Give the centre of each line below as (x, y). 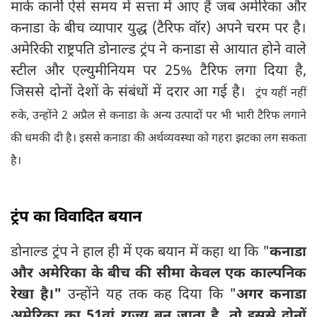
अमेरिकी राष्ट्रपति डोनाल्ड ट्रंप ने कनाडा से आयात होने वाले (158, 51)
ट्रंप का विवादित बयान (76, 218)
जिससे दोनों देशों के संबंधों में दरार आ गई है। (131, 93)
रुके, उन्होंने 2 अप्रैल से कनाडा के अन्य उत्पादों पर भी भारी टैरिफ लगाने (158, 117)
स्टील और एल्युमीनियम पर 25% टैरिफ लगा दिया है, (158, 72)
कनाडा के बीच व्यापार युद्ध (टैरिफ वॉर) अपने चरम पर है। (158, 29)
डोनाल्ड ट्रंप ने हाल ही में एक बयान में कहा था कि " (140, 253)
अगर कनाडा (271, 295)
